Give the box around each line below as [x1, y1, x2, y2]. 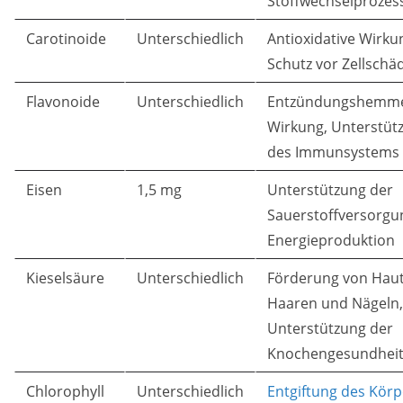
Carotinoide [26, 29, 106, 49]
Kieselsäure [26, 268, 104, 288]
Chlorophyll [26, 381, 104, 401]
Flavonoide [26, 92, 100, 112]
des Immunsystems [267, 142, 399, 162]
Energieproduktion [267, 230, 395, 250]
